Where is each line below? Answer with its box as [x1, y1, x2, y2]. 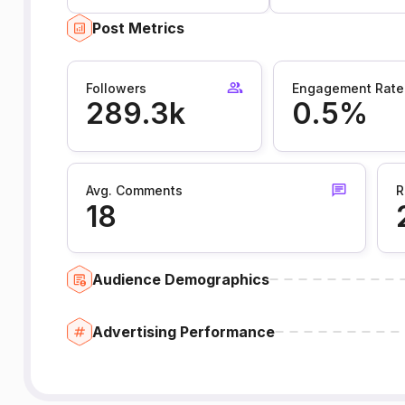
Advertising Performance [91, 322, 275, 341]
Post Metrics [91, 19, 184, 38]
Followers [85, 80, 146, 96]
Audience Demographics [91, 269, 269, 288]
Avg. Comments [85, 182, 183, 198]
